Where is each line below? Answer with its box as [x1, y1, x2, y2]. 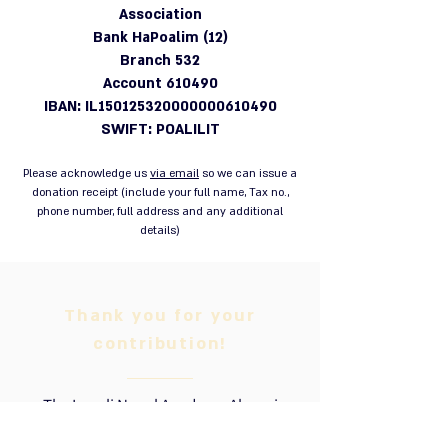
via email [150, 166, 199, 181]
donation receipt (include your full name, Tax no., [31, 185, 289, 200]
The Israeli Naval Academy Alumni [42, 394, 278, 416]
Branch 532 [120, 51, 200, 70]
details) [140, 223, 180, 238]
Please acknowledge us [23, 166, 150, 181]
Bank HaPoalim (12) [92, 28, 228, 47]
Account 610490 [102, 74, 218, 93]
